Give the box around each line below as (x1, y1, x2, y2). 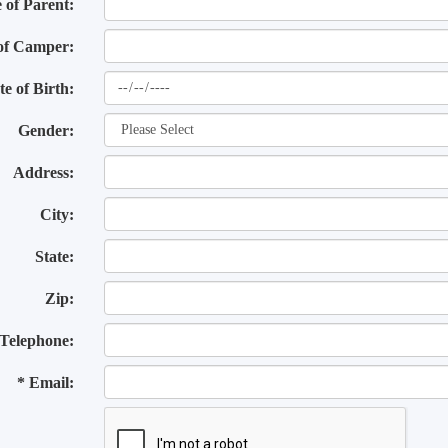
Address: (13, 164, 75, 181)
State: (35, 248, 75, 265)
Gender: (18, 122, 75, 139)
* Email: (17, 374, 75, 391)
